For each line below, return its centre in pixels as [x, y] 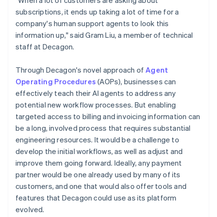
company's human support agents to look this [92, 23]
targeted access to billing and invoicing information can [108, 116]
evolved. [30, 209]
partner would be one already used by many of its [98, 174]
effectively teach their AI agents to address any [96, 93]
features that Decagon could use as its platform [96, 197]
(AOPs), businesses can [136, 81]
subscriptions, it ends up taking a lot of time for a [97, 11]
